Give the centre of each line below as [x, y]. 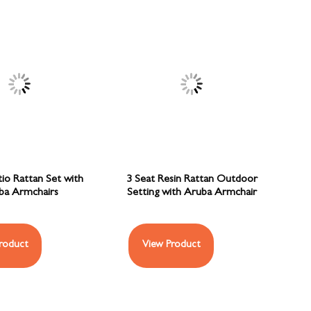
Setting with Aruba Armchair [192, 193]
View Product [171, 245]
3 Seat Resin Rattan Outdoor [192, 179]
